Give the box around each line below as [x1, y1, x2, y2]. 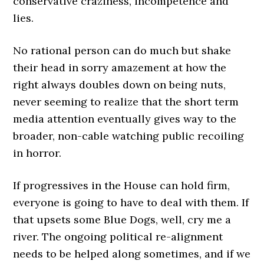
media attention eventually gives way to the [13, 112, 237, 126]
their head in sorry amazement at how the [13, 61, 227, 74]
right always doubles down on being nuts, [13, 78, 226, 91]
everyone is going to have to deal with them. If [13, 196, 249, 209]
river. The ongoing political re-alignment [13, 230, 223, 243]
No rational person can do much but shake [13, 44, 232, 57]
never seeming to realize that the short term [13, 95, 239, 108]
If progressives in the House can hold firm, [13, 179, 230, 192]
